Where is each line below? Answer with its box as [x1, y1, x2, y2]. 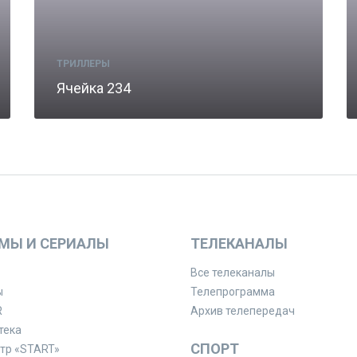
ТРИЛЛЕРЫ [57, 58, 110, 70]
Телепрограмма [190, 285, 275, 299]
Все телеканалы [190, 266, 275, 280]
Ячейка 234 [57, 80, 131, 97]
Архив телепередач [190, 304, 295, 318]
